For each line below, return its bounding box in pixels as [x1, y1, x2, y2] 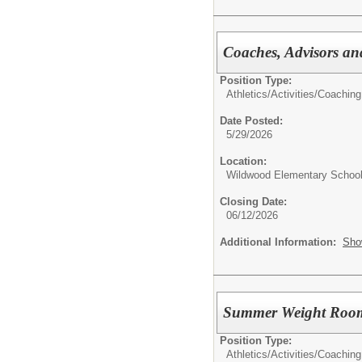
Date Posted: [220, 115, 283, 128]
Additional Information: [220, 236, 343, 249]
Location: [220, 155, 267, 168]
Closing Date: [220, 196, 287, 208]
